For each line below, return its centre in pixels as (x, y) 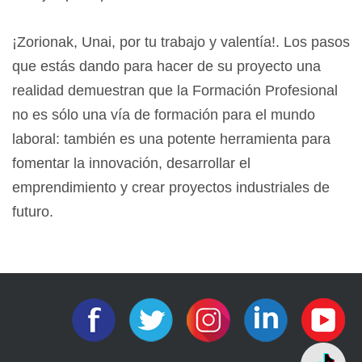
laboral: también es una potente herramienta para (171, 139)
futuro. (33, 212)
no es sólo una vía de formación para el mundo (164, 115)
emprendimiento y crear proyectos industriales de (171, 188)
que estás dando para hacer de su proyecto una (166, 67)
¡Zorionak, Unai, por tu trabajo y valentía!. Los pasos (181, 42)
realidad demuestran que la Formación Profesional (175, 91)
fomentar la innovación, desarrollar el (131, 164)
